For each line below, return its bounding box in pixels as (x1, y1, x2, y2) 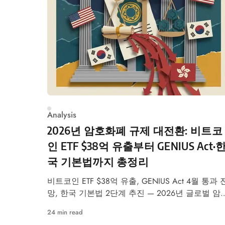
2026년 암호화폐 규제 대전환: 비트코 (47, 124, 222, 137)
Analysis (47, 109, 76, 121)
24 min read (47, 207, 83, 217)
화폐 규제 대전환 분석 (47, 199, 127, 211)
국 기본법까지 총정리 (47, 155, 149, 168)
